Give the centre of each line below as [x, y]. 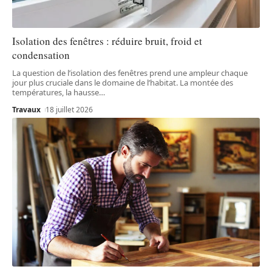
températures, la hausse [56, 93]
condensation [41, 55]
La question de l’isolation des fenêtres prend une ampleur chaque [130, 73]
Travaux [26, 110]
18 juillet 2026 [70, 110]
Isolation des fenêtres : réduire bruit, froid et [107, 41]
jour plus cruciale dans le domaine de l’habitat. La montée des [123, 83]
